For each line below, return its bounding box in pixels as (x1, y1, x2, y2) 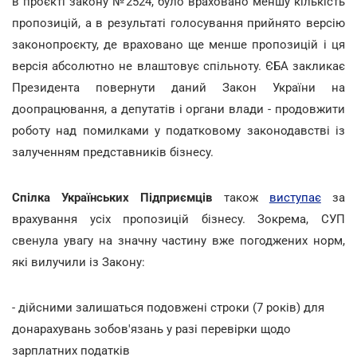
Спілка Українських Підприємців (12, 190, 213, 205)
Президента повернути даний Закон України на (12, 80, 345, 95)
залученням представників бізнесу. (12, 144, 214, 159)
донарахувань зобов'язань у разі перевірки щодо (12, 321, 291, 336)
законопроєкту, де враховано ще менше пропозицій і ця (12, 37, 345, 52)
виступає (269, 190, 321, 205)
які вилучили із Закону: (12, 254, 145, 269)
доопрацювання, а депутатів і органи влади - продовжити (12, 101, 345, 116)
